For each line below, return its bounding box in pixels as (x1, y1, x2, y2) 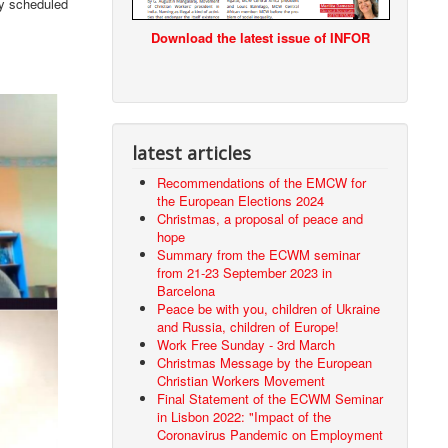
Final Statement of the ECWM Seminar (157, 389, 384, 409)
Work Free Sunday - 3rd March (157, 335, 336, 355)
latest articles (132, 141, 252, 166)
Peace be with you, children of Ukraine (157, 299, 381, 319)
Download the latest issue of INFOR (150, 28, 370, 48)
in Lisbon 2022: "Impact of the (157, 407, 332, 427)
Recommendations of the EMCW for (157, 173, 367, 193)
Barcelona (157, 281, 216, 301)
